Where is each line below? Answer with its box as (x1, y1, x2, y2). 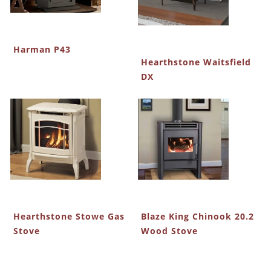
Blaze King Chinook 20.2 (140, 210, 254, 222)
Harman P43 (13, 44, 71, 56)
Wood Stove (140, 224, 198, 237)
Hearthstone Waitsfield (140, 56, 251, 68)
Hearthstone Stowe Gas (13, 210, 125, 222)
